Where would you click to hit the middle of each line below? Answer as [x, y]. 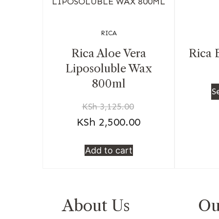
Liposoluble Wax [109, 69]
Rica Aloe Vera [109, 54]
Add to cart [109, 151]
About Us [96, 206]
